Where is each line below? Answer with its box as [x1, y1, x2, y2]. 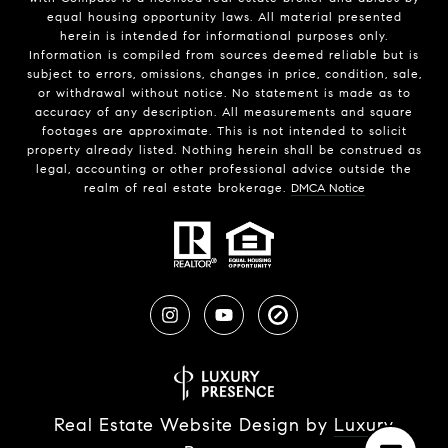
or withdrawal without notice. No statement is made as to [37, 85, 411, 101]
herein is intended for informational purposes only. [60, 28, 388, 44]
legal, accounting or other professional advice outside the [36, 161, 412, 177]
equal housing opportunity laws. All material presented [46, 9, 402, 25]
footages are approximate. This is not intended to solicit [41, 123, 407, 139]
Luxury [334, 413, 394, 436]
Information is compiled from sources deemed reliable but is [29, 47, 419, 63]
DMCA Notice [290, 180, 365, 196]
